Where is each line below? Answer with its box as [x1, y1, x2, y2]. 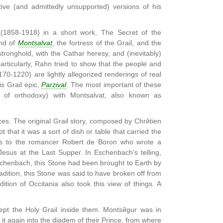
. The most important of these [66, 81, 162, 89]
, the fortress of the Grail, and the [52, 39, 162, 47]
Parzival [41, 81, 67, 89]
